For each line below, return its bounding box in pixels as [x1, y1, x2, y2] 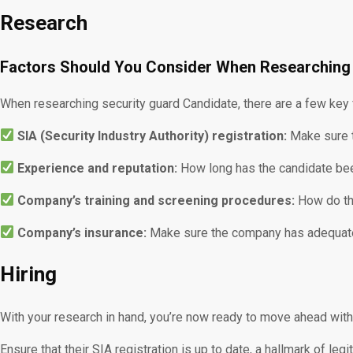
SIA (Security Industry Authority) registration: [17, 128, 288, 143]
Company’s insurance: [17, 225, 147, 240]
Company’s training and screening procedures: [17, 192, 295, 208]
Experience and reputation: [17, 160, 178, 176]
